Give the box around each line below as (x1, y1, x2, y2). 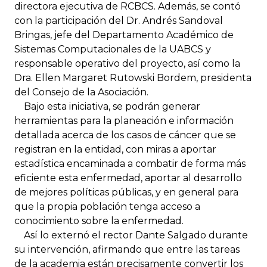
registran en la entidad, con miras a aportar (14, 143, 216, 155)
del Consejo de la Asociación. (14, 86, 148, 98)
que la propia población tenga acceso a (14, 200, 200, 212)
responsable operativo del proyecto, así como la (14, 57, 240, 69)
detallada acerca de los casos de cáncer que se (14, 129, 236, 141)
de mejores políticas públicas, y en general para (14, 186, 238, 198)
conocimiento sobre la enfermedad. (14, 215, 188, 226)
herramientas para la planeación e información (14, 114, 234, 126)
